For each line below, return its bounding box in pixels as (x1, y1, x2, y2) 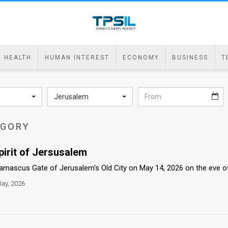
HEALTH (4, 54, 32, 61)
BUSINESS (172, 54, 209, 61)
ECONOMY (122, 54, 159, 61)
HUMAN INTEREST (44, 54, 109, 61)
